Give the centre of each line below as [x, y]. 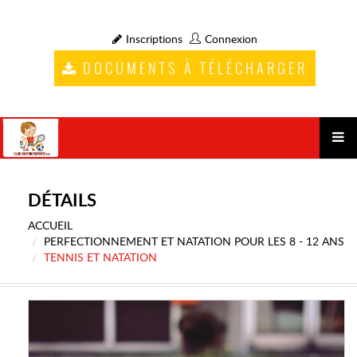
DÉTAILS [62, 201]
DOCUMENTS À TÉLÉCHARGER [195, 69]
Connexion [231, 40]
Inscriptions [154, 40]
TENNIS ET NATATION [100, 258]
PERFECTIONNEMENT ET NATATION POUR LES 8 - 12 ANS [194, 242]
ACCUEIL [50, 226]
